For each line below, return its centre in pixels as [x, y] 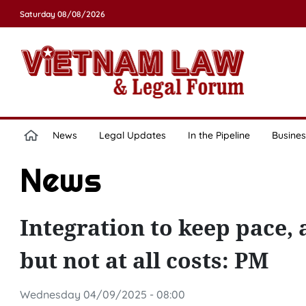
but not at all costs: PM [144, 260]
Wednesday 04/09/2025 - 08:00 [102, 294]
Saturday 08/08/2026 [62, 14]
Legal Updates [132, 135]
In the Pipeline [219, 135]
